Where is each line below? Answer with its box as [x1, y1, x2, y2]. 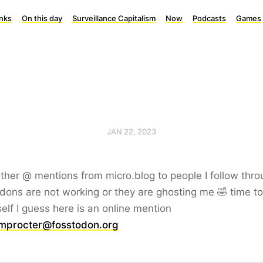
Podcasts [193, 14, 226, 23]
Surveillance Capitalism [72, 14, 156, 23]
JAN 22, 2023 [107, 127, 156, 136]
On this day [22, 14, 62, 23]
